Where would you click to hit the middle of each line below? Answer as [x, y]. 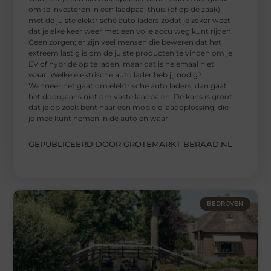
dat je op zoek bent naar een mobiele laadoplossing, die [129, 107]
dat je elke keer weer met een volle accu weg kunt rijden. [131, 31]
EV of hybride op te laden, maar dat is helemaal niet [122, 64]
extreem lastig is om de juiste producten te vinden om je [131, 53]
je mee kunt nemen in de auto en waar [99, 118]
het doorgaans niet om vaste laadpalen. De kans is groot [131, 96]
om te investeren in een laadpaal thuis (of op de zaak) [125, 9]
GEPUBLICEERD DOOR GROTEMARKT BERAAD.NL [131, 144]
